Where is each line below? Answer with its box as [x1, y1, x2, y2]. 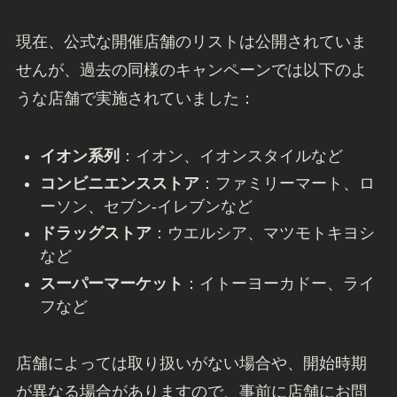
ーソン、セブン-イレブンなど [39, 197, 253, 215]
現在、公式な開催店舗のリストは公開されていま [15, 33, 367, 51]
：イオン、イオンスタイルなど [119, 147, 343, 166]
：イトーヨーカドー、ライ [183, 274, 375, 292]
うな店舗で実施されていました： [15, 90, 255, 108]
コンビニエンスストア [39, 174, 199, 192]
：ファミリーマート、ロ [198, 174, 375, 192]
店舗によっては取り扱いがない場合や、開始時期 [15, 354, 367, 373]
